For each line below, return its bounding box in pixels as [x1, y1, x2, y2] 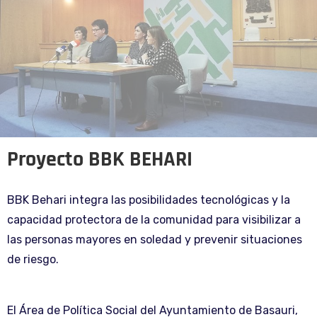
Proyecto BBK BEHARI [7, 145, 192, 173]
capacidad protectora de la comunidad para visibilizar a [7, 212, 301, 226]
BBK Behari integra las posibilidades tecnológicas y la [7, 192, 290, 207]
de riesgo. [7, 252, 59, 266]
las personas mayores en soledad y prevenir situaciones [7, 232, 302, 246]
